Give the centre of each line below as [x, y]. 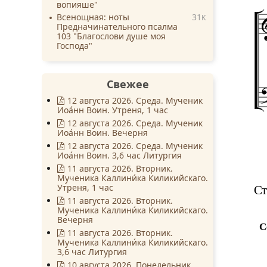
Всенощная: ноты [93, 17]
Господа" [74, 45]
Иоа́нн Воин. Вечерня [103, 132]
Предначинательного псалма [117, 26]
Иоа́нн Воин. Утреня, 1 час [113, 110]
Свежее [128, 84]
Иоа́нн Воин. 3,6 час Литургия [120, 155]
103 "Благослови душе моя [111, 36]
